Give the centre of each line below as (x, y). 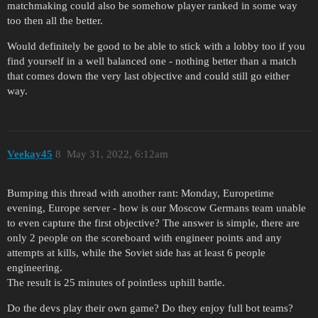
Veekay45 (30, 154)
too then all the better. (55, 20)
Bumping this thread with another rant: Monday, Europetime (141, 193)
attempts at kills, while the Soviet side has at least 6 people (136, 252)
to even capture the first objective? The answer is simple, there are (153, 223)
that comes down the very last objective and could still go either (148, 76)
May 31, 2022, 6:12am (117, 154)
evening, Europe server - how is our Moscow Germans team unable (157, 208)
